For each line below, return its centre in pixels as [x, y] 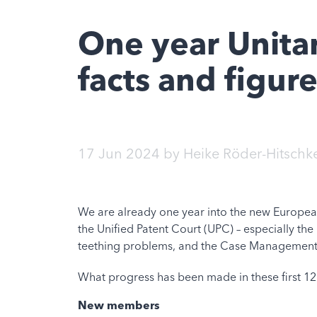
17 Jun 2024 [119, 154]
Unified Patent [132, 229]
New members [119, 305]
